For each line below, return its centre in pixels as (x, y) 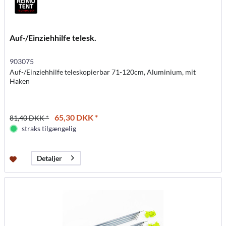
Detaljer (50, 158)
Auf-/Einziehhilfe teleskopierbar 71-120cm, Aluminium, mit (103, 72)
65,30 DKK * (76, 117)
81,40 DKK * (30, 118)
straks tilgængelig (49, 128)
